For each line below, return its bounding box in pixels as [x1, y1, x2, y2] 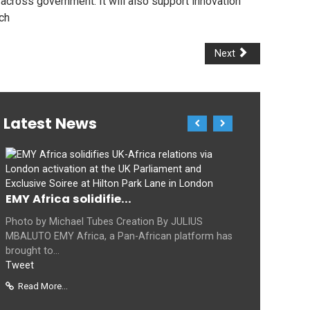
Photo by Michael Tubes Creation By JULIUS [6, 215, 203, 228]
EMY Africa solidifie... [6, 190, 131, 207]
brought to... [6, 244, 60, 257]
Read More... [18, 280, 68, 291]
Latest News [3, 112, 97, 134]
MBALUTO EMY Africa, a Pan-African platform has [6, 230, 232, 242]
